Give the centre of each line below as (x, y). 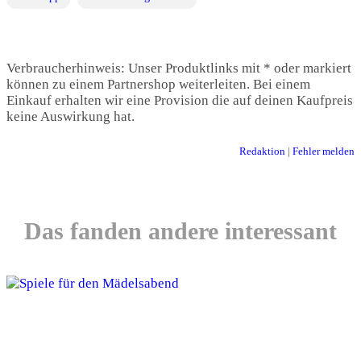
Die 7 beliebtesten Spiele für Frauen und (162, 343)
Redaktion (262, 151)
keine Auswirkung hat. (71, 116)
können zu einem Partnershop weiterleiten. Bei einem (158, 84)
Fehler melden (324, 151)
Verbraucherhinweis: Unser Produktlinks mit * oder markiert (179, 68)
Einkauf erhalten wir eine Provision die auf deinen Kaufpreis (180, 100)
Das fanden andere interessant (180, 231)
